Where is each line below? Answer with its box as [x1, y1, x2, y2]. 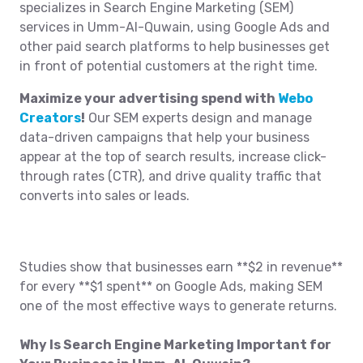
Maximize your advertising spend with [19, 91, 278, 106]
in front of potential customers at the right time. [19, 58, 318, 74]
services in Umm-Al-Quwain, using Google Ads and [19, 19, 330, 35]
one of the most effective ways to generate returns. [19, 298, 337, 314]
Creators [19, 110, 81, 126]
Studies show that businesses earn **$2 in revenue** [19, 259, 343, 275]
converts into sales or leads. [19, 188, 190, 203]
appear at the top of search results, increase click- [19, 149, 327, 164]
